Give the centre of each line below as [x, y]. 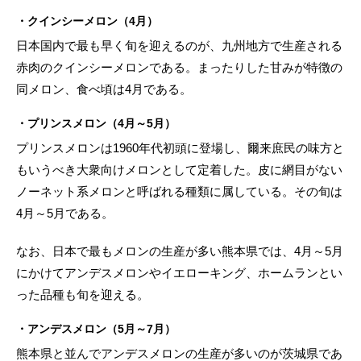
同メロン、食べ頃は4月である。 [104, 89]
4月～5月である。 [65, 213]
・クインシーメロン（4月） [87, 21]
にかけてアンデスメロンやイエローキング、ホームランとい [179, 272]
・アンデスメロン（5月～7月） [96, 328]
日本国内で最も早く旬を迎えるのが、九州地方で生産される [179, 45]
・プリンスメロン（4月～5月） [96, 123]
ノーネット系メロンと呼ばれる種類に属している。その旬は [179, 191]
